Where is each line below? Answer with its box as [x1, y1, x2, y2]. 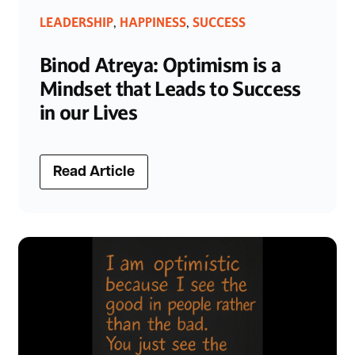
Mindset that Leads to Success [40, 77, 301, 102]
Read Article [53, 165, 135, 181]
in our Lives [40, 101, 137, 126]
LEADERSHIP [40, 14, 113, 31]
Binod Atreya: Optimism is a [40, 53, 281, 78]
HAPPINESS [120, 14, 186, 31]
